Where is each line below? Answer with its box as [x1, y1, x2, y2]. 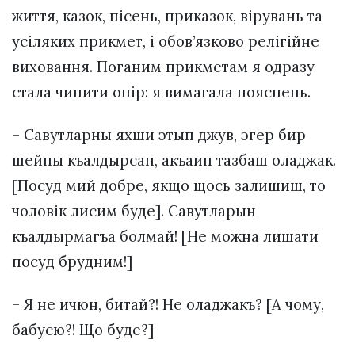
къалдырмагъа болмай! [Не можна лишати [12, 226, 319, 246]
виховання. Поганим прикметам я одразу [12, 56, 315, 76]
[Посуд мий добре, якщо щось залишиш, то [12, 175, 326, 195]
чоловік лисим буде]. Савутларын [12, 200, 256, 220]
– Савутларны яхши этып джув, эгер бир [12, 124, 306, 144]
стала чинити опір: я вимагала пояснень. [12, 82, 311, 101]
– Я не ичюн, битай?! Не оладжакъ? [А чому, [12, 295, 324, 315]
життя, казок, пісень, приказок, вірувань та [12, 6, 323, 25]
